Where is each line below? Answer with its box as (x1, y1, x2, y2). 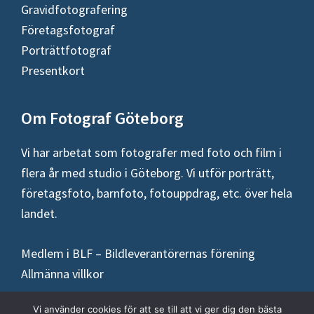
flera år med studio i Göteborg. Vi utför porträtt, (21, 165, 274, 181)
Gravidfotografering (21, 1, 128, 18)
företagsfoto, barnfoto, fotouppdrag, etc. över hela (21, 185, 292, 201)
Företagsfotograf (21, 22, 115, 38)
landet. (21, 205, 57, 221)
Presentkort (21, 62, 85, 78)
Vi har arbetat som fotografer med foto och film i (21, 144, 282, 161)
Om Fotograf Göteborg (21, 107, 184, 129)
